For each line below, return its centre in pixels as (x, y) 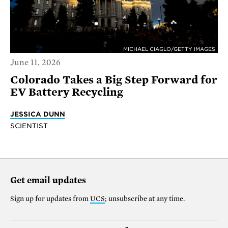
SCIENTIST (29, 126)
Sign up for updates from (50, 199)
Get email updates (48, 181)
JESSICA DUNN (38, 114)
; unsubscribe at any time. (145, 199)
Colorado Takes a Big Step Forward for (114, 80)
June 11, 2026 (35, 63)
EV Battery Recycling (67, 92)
